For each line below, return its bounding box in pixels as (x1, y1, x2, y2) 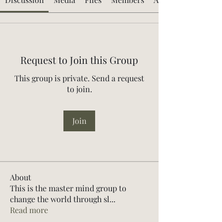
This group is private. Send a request (14, 73, 144, 83)
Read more (10, 205, 48, 215)
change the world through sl (10, 194, 110, 204)
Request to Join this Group (20, 53, 138, 66)
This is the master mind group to (10, 183, 126, 193)
